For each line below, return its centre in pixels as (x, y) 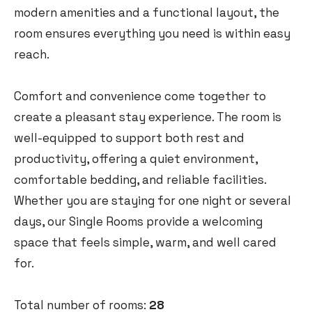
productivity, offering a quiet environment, (136, 159)
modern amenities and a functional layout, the (147, 13)
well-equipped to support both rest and (129, 138)
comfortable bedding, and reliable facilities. (140, 180)
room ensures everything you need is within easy (152, 34)
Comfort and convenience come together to (140, 96)
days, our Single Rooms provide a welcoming (138, 222)
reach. (32, 55)
